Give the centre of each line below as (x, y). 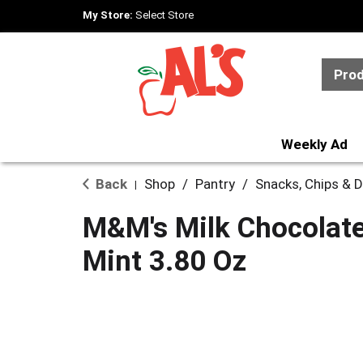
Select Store (164, 15)
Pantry (215, 184)
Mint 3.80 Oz (164, 261)
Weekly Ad (314, 144)
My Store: (109, 15)
